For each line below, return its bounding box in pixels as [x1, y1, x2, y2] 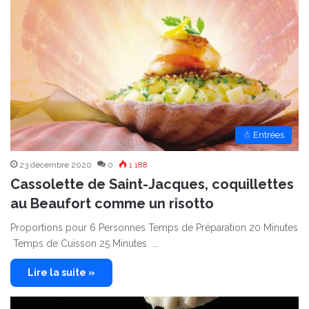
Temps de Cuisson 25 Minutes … [10, 238, 157, 250]
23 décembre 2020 [19, 160, 92, 170]
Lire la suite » [28, 267, 95, 279]
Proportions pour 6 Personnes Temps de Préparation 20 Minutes [10, 222, 298, 234]
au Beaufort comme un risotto [10, 195, 214, 212]
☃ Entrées [243, 130, 284, 141]
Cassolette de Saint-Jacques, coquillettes [10, 176, 294, 193]
